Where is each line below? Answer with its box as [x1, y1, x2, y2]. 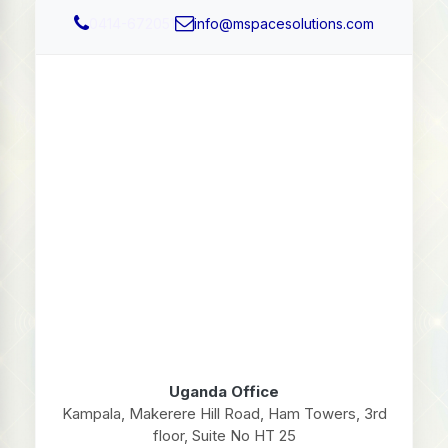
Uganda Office [169, 382, 279, 401]
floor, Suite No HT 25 [152, 426, 296, 445]
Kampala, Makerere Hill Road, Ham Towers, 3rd [61, 404, 387, 423]
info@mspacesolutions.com [194, 15, 374, 32]
